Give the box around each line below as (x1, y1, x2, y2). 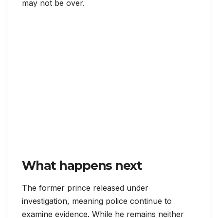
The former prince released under (22, 183, 148, 193)
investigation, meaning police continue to (22, 196, 172, 206)
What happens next (22, 158, 142, 173)
